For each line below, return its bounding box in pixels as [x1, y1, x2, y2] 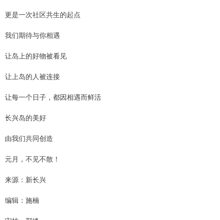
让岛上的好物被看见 [5, 51, 67, 60]
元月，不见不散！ [5, 154, 60, 164]
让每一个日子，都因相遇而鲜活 [5, 92, 101, 102]
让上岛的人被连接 [5, 71, 60, 81]
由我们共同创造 [5, 133, 53, 143]
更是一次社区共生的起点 [5, 9, 81, 19]
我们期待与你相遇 [5, 30, 60, 40]
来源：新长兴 [5, 174, 46, 184]
